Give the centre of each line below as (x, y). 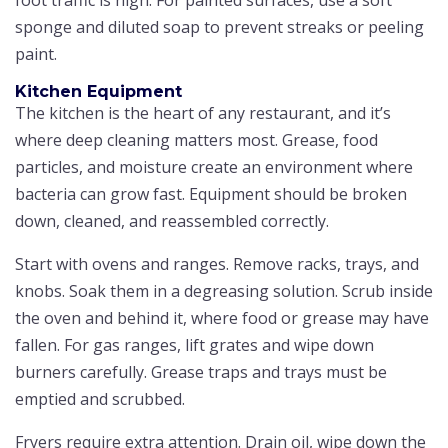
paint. (36, 53)
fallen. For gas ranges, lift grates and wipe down (194, 344)
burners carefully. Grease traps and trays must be (201, 371)
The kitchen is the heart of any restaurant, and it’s (203, 112)
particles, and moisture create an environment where (214, 166)
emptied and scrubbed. (100, 398)
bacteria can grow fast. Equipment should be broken (211, 193)
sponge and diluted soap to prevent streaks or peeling (219, 26)
